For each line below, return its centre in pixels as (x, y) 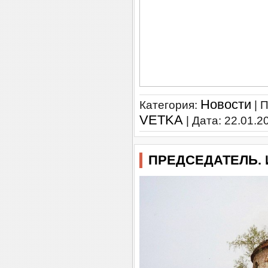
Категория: (170, 105)
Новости (226, 104)
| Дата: (204, 121)
